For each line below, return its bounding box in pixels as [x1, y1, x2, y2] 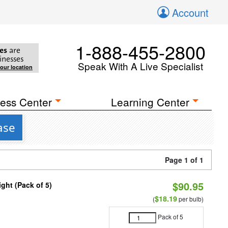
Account [172, 5, 209, 20]
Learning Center [111, 94, 190, 109]
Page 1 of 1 [165, 155, 204, 165]
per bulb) [177, 194, 204, 203]
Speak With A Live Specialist [78, 59, 203, 73]
